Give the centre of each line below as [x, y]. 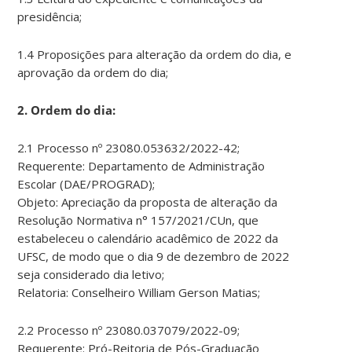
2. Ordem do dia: [67, 110]
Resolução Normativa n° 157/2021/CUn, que [138, 220]
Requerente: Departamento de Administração [141, 165]
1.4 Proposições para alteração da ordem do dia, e [155, 54]
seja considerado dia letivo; [91, 274]
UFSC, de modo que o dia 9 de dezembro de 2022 [154, 256]
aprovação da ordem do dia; [93, 72]
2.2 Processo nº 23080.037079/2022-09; [129, 330]
